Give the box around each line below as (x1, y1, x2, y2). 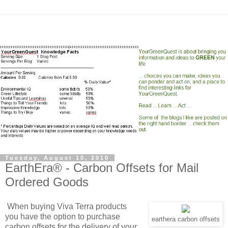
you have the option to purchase (5, 212, 120, 221)
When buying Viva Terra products (7, 202, 127, 211)
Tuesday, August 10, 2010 (5, 155, 109, 161)
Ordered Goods (5, 175, 89, 189)
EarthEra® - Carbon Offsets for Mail (5, 161, 198, 175)
